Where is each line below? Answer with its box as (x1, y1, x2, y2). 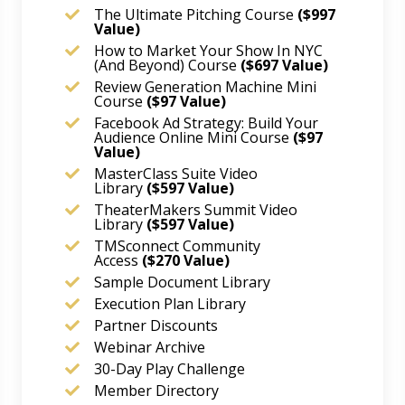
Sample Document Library (94, 272, 270, 293)
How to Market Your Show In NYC (94, 41, 323, 61)
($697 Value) (240, 55, 328, 76)
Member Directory (94, 381, 219, 401)
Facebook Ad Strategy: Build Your (94, 113, 318, 134)
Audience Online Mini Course (94, 127, 293, 148)
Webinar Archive (94, 337, 205, 358)
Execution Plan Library (94, 294, 246, 315)
